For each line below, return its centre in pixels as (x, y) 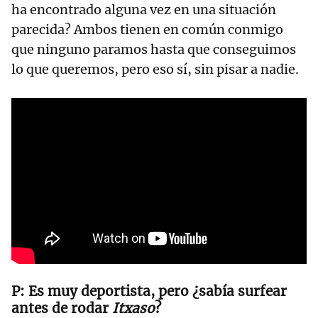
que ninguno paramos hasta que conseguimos (154, 50)
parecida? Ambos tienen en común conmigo (147, 30)
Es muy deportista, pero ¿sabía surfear (158, 291)
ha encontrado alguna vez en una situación (144, 10)
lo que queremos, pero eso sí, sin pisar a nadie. (157, 70)
